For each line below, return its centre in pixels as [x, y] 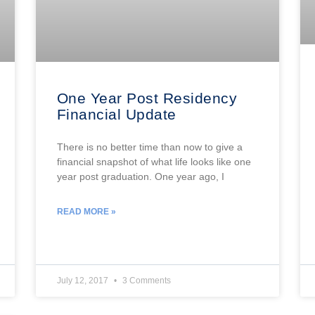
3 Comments [145, 280]
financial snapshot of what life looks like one [154, 161]
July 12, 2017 [83, 280]
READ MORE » [86, 211]
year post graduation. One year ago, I [140, 176]
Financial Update [116, 114]
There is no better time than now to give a [149, 147]
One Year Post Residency [147, 98]
